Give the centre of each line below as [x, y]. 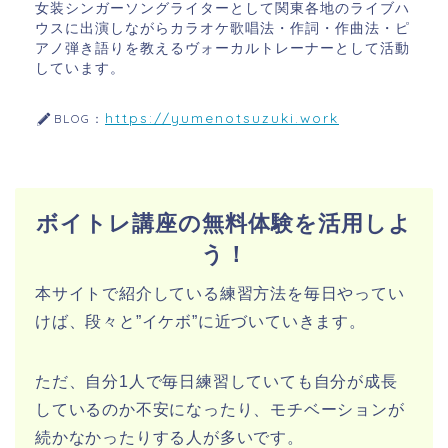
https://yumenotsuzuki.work [222, 118]
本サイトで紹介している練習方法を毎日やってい [220, 294]
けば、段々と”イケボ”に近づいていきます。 [200, 322]
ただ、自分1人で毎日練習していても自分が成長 [216, 382]
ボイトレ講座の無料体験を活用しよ [224, 224]
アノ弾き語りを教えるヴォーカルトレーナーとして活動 [222, 49]
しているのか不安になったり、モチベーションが [220, 410]
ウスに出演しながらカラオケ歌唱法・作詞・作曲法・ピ [222, 29]
